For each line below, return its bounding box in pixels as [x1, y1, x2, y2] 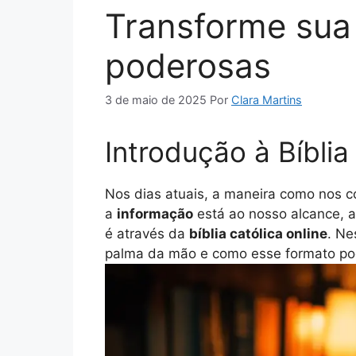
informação [117, 206, 193, 222]
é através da [105, 226, 189, 242]
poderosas [105, 44, 271, 86]
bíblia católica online [189, 226, 327, 242]
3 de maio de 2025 [105, 93, 207, 107]
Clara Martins [231, 93, 302, 107]
